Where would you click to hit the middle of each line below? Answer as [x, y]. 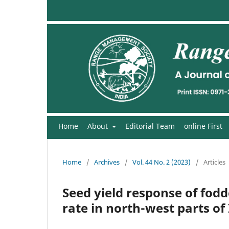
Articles [214, 162]
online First [203, 126]
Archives [107, 162]
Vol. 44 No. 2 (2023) [162, 162]
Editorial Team [150, 126]
